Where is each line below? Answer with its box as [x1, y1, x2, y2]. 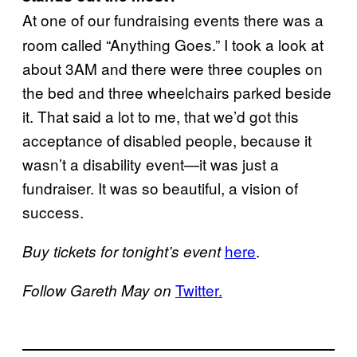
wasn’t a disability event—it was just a [22, 153, 279, 175]
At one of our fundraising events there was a [22, 9, 324, 30]
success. [22, 201, 88, 222]
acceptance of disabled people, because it [22, 129, 312, 151]
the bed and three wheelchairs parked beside [22, 81, 331, 103]
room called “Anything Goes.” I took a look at [22, 33, 324, 55]
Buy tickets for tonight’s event [22, 241, 225, 261]
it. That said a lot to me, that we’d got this [22, 105, 299, 127]
